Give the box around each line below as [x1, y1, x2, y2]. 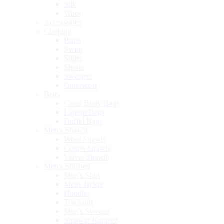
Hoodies [64, 188, 90, 197]
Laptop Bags [64, 107, 104, 116]
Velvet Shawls [64, 152, 109, 161]
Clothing [44, 26, 71, 35]
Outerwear [64, 80, 97, 89]
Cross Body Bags [64, 98, 119, 107]
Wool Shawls [64, 134, 106, 143]
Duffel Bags [64, 116, 102, 125]
